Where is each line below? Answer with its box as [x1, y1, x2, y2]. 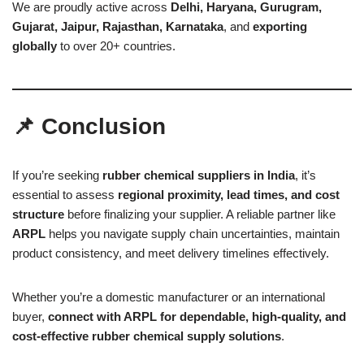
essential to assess [12, 187, 118, 201]
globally [12, 38, 57, 53]
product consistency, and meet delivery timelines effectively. [12, 245, 329, 260]
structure [12, 206, 64, 221]
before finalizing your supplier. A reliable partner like [64, 206, 336, 221]
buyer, [12, 309, 48, 323]
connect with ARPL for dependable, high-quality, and [48, 309, 346, 323]
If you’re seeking [12, 167, 102, 182]
